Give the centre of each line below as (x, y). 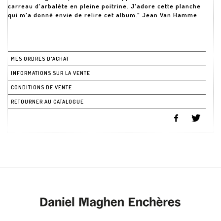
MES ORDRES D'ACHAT (40, 59)
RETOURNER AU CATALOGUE (47, 102)
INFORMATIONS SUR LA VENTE (51, 73)
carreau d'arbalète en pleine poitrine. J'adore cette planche (104, 6)
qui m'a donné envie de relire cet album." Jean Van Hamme (103, 15)
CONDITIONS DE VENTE (41, 87)
